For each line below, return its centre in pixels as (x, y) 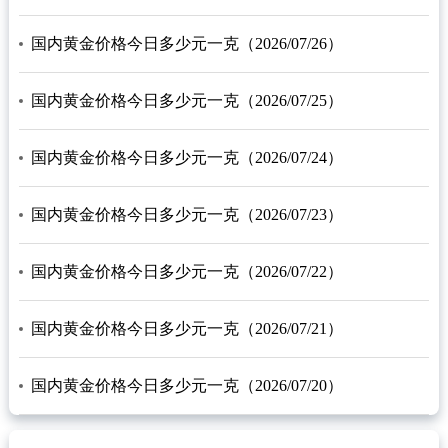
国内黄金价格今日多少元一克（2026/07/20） (186, 386)
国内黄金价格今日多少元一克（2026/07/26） (186, 44)
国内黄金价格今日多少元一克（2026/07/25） (186, 101)
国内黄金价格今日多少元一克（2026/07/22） (186, 272)
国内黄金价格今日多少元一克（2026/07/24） (186, 158)
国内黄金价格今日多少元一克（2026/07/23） (186, 215)
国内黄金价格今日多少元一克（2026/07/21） (186, 329)
